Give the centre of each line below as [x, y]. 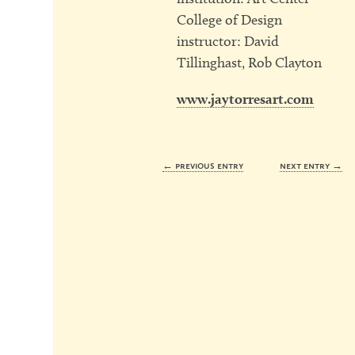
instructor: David [227, 41]
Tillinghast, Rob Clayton [249, 62]
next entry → [311, 165]
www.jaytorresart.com [245, 98]
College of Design [229, 19]
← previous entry [202, 165]
